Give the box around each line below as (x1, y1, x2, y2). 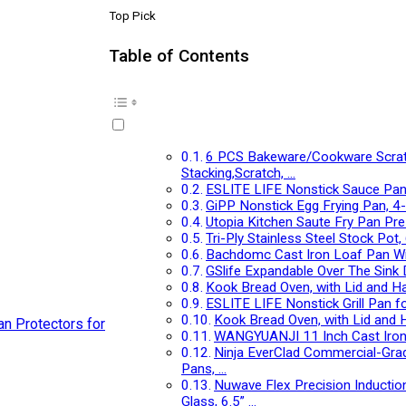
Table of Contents (109, 45, 249, 66)
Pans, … (181, 361, 227, 378)
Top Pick (109, 8, 156, 23)
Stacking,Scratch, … (181, 165, 295, 182)
